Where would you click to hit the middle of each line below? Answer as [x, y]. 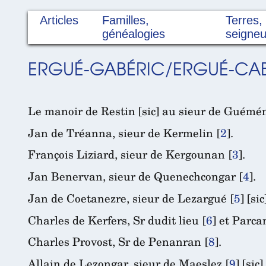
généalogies [134, 34]
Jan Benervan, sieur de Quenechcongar [132, 176]
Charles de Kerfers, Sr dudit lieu [113, 220]
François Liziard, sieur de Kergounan [126, 154]
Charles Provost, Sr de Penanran [115, 242]
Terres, [244, 20]
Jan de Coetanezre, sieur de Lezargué [127, 198]
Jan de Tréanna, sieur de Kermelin [121, 132]
